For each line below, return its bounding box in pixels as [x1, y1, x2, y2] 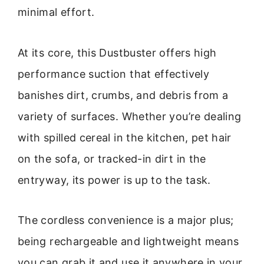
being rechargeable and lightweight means [18, 235, 239, 248]
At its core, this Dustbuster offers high [18, 46, 217, 59]
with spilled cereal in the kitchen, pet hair [18, 131, 232, 144]
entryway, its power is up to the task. [18, 173, 211, 186]
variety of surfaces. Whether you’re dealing [18, 110, 242, 123]
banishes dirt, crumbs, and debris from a [18, 88, 229, 101]
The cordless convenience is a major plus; [18, 214, 234, 227]
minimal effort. [18, 6, 95, 19]
